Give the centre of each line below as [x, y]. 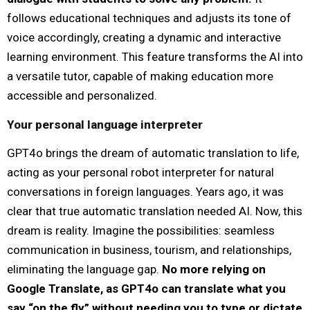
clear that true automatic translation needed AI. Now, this [155, 211]
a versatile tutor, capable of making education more [140, 76]
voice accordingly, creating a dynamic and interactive [144, 37]
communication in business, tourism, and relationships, [149, 249]
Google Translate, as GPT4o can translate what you [146, 288]
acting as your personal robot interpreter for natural [140, 172]
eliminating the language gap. [84, 269]
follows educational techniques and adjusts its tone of [149, 18]
